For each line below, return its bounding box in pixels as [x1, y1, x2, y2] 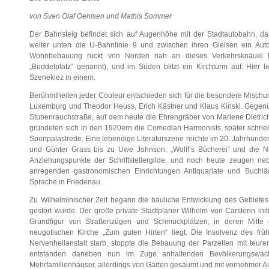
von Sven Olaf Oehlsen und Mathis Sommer [29, 12, 172, 20]
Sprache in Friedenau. [29, 178, 102, 186]
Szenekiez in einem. [29, 73, 95, 82]
